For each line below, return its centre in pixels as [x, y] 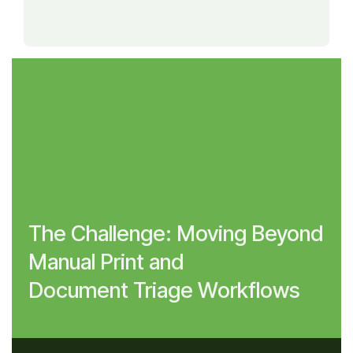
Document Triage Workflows [166, 291]
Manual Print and [106, 262]
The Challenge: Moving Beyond [175, 234]
